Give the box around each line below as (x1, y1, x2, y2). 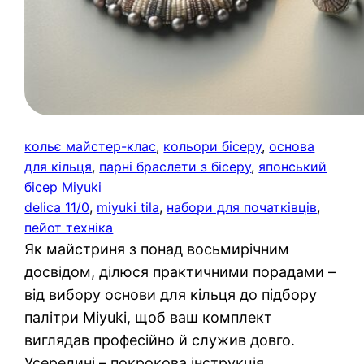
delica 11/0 (24, 198, 90, 215)
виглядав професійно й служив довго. (24, 331, 296, 349)
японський (258, 158, 327, 175)
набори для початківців (167, 198, 318, 215)
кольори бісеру (163, 137, 262, 154)
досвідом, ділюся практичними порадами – (24, 262, 336, 280)
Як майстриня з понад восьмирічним (24, 240, 290, 258)
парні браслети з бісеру (99, 158, 252, 175)
